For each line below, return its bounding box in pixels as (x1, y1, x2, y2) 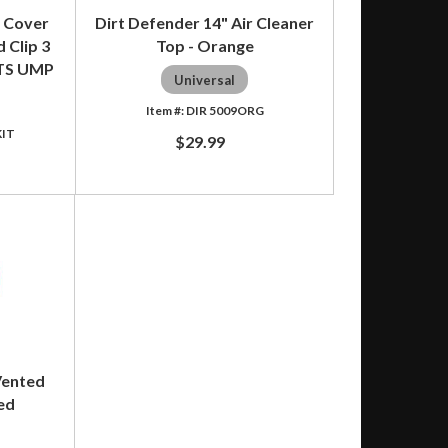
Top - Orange (155, 35, 254, 55)
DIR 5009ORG (185, 102, 264, 118)
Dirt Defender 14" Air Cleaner (95, 12, 315, 32)
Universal (174, 71, 236, 88)
